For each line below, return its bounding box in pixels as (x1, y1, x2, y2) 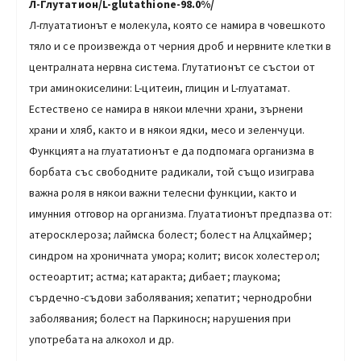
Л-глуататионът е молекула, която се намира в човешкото (29, 17, 326, 32)
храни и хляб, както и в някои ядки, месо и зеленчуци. (29, 122, 305, 137)
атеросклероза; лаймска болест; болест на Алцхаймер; (29, 226, 312, 242)
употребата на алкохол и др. (29, 331, 174, 346)
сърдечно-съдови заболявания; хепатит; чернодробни (29, 289, 313, 305)
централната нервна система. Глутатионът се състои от (29, 59, 315, 74)
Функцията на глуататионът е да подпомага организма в (29, 143, 314, 158)
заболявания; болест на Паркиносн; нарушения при (29, 310, 292, 326)
